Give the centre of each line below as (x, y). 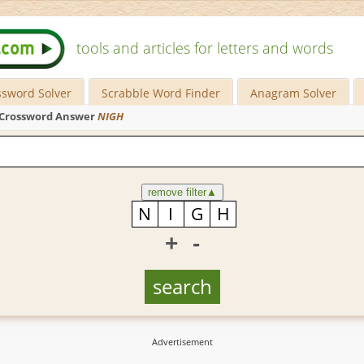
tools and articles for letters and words (205, 48)
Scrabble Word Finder (161, 93)
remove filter (177, 192)
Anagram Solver (294, 93)
